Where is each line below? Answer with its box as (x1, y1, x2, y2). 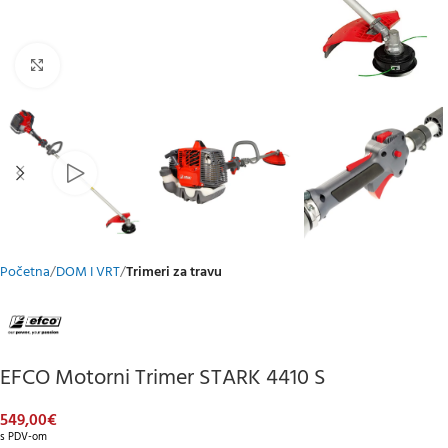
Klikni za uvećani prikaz (59, 55, 193, 76)
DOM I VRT (56, 261, 120, 284)
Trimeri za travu (126, 261, 222, 284)
